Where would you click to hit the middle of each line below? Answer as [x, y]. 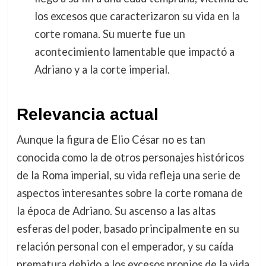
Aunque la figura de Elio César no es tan [111, 139]
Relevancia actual [87, 114]
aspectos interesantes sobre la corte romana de [129, 193]
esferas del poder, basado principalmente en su [128, 228]
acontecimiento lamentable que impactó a [134, 51]
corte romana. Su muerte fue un [110, 34]
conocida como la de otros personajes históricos [130, 157]
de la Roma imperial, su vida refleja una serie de [128, 175]
